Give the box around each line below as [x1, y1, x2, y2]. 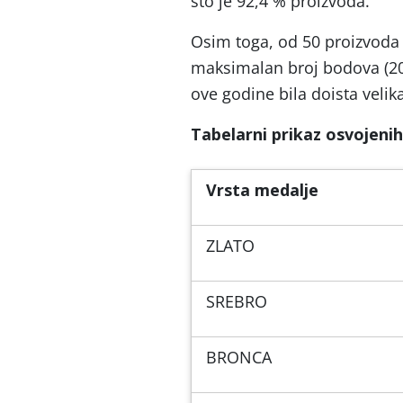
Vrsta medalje [206, 178, 318, 201]
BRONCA [206, 345, 272, 368]
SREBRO [206, 290, 267, 312]
